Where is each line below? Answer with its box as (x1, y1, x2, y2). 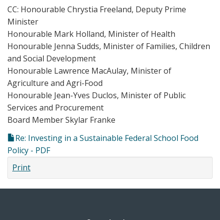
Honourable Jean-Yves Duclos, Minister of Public (7, 89, 186, 101)
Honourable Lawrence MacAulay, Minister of (7, 65, 171, 76)
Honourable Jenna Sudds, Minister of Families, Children (7, 40, 210, 52)
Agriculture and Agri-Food (7, 77, 103, 88)
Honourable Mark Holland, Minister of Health (7, 28, 175, 39)
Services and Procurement (7, 102, 104, 113)
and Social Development (7, 53, 96, 64)
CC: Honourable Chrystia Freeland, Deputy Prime (7, 3, 186, 15)
